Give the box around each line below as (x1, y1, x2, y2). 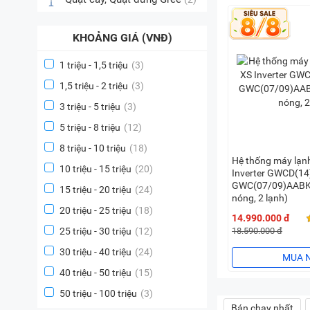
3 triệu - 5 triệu (60, 101, 120, 112)
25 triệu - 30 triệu (60, 226, 131, 237)
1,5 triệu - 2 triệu (60, 80, 128, 91)
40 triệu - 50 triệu (60, 267, 131, 278)
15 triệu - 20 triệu (60, 184, 131, 195)
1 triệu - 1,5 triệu (60, 60, 128, 71)
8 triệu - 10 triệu (60, 143, 126, 154)
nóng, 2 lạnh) (232, 192, 288, 203)
